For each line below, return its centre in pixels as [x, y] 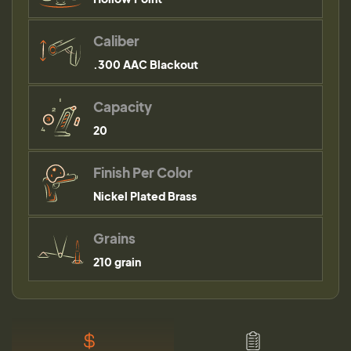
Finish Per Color [143, 172]
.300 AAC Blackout [146, 64]
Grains [114, 238]
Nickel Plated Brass [145, 196]
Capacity [123, 107]
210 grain [117, 262]
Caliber [116, 41]
